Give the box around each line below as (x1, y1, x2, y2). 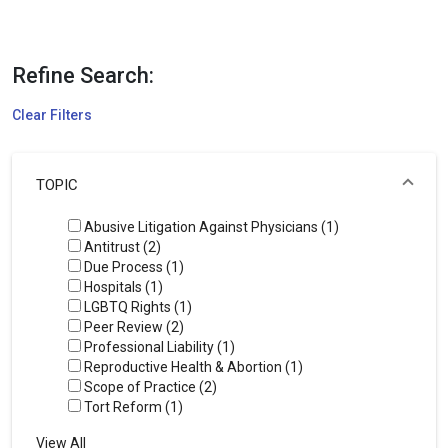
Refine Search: (12, 62, 154, 88)
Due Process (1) (81, 258, 184, 275)
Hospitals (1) (81, 278, 163, 295)
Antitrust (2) (81, 238, 161, 255)
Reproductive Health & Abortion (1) (81, 358, 303, 375)
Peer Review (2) (81, 318, 184, 335)
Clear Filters (12, 106, 92, 123)
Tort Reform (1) (81, 398, 183, 415)
